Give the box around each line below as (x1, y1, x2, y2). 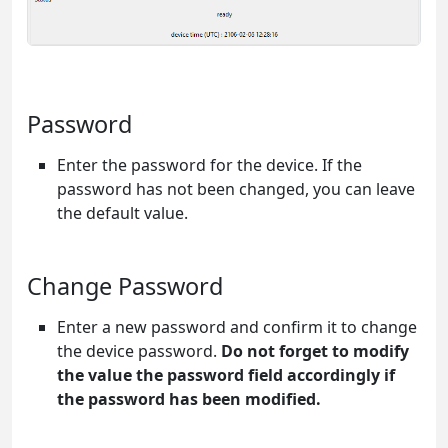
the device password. (57, 339, 221, 362)
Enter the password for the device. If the (57, 153, 362, 176)
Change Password (27, 269, 223, 302)
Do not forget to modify (221, 339, 409, 362)
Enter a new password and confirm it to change (57, 315, 417, 338)
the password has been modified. (57, 387, 321, 410)
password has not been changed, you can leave (57, 177, 415, 200)
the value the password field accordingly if (57, 363, 395, 386)
